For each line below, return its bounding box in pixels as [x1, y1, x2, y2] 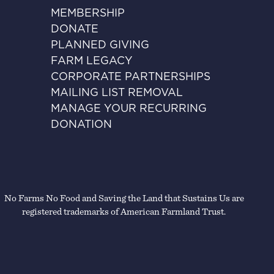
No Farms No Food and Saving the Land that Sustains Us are [4, 193, 244, 203]
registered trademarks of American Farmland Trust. [22, 207, 226, 217]
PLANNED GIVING [51, 40, 150, 51]
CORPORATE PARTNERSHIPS [51, 72, 211, 83]
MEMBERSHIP [51, 8, 125, 20]
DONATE [51, 24, 99, 35]
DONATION [51, 119, 113, 131]
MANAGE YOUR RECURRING [51, 103, 207, 115]
